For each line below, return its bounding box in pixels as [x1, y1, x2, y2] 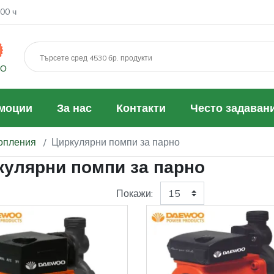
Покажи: [116, 187, 153, 199]
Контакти [116, 101, 166, 115]
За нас [57, 101, 92, 115]
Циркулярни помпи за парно [51, 135, 180, 148]
